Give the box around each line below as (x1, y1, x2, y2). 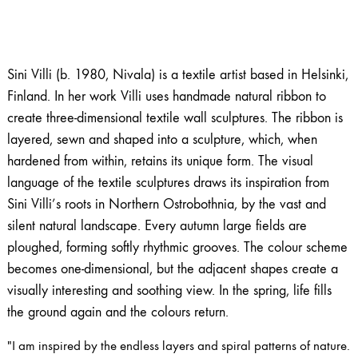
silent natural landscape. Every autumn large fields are (6, 217, 307, 235)
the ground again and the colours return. (6, 304, 229, 321)
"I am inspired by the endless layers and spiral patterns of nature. (6, 338, 350, 355)
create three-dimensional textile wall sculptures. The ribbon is (6, 109, 343, 127)
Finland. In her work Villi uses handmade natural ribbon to (6, 88, 326, 105)
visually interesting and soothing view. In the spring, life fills (6, 282, 332, 300)
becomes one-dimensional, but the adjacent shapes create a (6, 261, 338, 278)
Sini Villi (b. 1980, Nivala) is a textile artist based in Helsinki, (6, 66, 348, 84)
